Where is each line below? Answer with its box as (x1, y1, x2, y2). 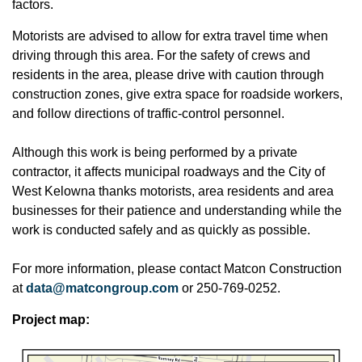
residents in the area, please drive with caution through (12, 68, 324, 82)
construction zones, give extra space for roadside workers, (12, 87, 343, 101)
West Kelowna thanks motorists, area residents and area (12, 184, 334, 198)
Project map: (12, 313, 90, 326)
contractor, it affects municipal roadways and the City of (12, 165, 325, 179)
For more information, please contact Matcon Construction (12, 262, 342, 276)
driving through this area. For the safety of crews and (12, 48, 310, 62)
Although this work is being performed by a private (12, 145, 297, 159)
